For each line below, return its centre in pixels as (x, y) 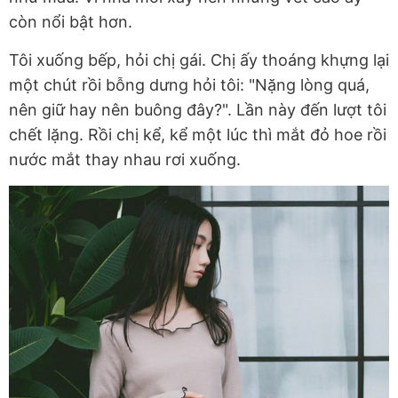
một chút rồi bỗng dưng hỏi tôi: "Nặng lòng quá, (189, 85)
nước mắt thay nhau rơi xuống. (125, 160)
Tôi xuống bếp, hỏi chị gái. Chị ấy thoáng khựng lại (199, 60)
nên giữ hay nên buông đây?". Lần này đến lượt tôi (198, 110)
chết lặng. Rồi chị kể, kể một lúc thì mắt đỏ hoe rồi (198, 135)
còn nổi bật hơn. (71, 22)
